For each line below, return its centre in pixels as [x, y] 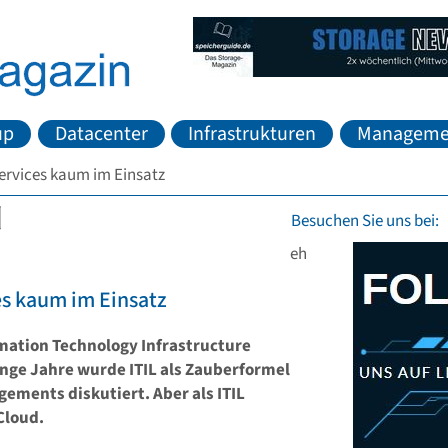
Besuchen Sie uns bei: [365, 221]
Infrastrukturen [252, 133]
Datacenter [101, 133]
